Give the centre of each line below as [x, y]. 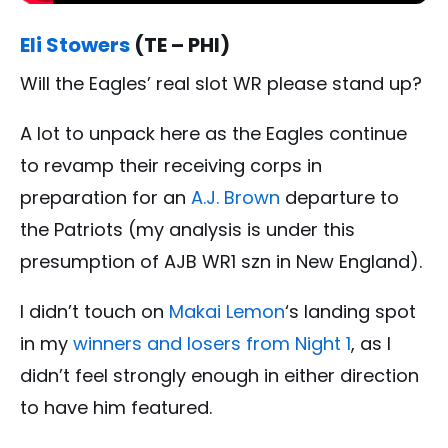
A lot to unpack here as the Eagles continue [213, 133]
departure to [339, 197]
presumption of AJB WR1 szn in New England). [221, 261]
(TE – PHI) [180, 44]
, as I [371, 343]
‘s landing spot [350, 311]
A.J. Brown [235, 197]
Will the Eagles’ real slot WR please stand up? [221, 83]
